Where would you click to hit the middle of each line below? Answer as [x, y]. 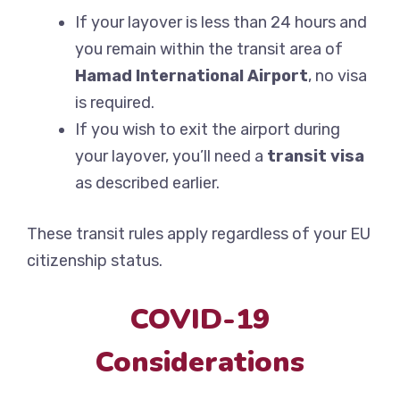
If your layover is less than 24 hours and [221, 23]
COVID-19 [200, 320]
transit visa [316, 157]
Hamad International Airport [192, 76]
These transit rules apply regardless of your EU [199, 234]
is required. [115, 103]
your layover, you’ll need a [171, 157]
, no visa [337, 76]
